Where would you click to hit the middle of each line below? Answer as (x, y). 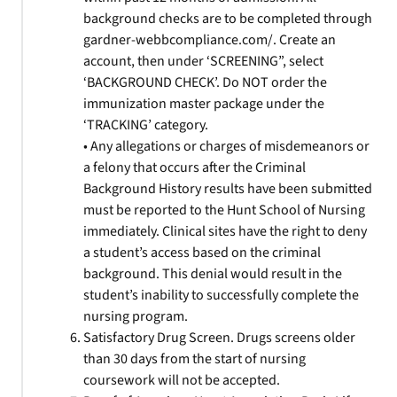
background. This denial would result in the (213, 274)
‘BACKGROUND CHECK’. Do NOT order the (205, 82)
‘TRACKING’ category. (146, 125)
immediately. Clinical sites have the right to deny (225, 231)
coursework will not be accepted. (182, 380)
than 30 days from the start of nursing (195, 359)
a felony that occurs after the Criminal (195, 167)
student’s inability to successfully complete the (221, 295)
